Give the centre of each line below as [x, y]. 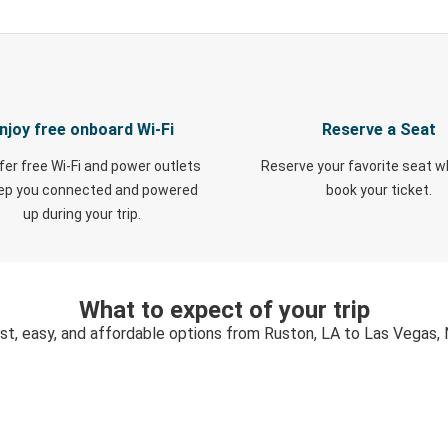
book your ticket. [378, 190]
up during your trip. [81, 214]
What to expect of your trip [224, 310]
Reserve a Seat [378, 129]
